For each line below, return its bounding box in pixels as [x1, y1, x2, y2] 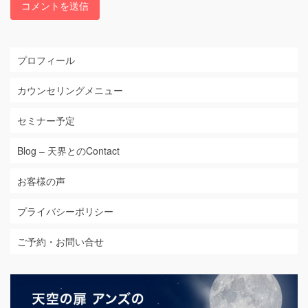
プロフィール [17, 53, 75, 67]
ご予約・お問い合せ [17, 234, 104, 249]
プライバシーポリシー [17, 204, 113, 219]
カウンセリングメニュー [17, 83, 123, 98]
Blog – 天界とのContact [17, 144, 120, 158]
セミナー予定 [17, 113, 75, 128]
